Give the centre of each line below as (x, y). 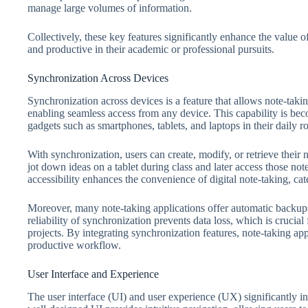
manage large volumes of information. (110, 8)
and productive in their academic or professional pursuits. (151, 49)
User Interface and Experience (93, 274)
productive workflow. (74, 245)
